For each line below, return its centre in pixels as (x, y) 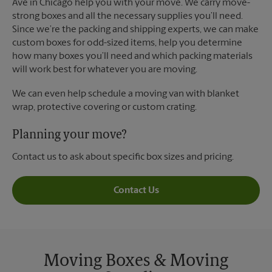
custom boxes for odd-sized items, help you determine (127, 43)
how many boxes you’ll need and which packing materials (132, 56)
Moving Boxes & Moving (136, 262)
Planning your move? (70, 135)
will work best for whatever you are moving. (105, 70)
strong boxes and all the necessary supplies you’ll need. (127, 16)
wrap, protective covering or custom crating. (104, 107)
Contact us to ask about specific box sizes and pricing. (123, 157)
